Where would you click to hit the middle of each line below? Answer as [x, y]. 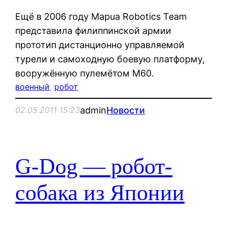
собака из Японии [100, 193]
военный [33, 86]
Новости [126, 110]
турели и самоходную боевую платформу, [110, 59]
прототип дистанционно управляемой [100, 45]
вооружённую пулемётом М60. [85, 73]
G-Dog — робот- [94, 167]
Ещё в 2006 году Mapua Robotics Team [101, 16]
